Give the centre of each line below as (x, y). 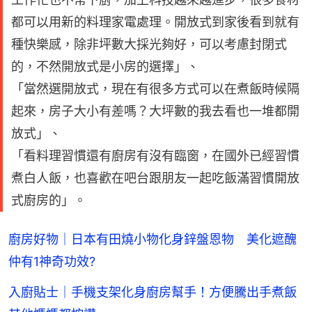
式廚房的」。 (49, 201)
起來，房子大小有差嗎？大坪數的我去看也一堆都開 (155, 111)
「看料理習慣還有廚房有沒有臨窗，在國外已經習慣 (155, 156)
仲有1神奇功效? (52, 262)
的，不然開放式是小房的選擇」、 (105, 67)
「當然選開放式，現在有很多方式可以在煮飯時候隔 (155, 89)
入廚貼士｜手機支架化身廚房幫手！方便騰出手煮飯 (153, 292)
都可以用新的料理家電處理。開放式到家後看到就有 (155, 22)
